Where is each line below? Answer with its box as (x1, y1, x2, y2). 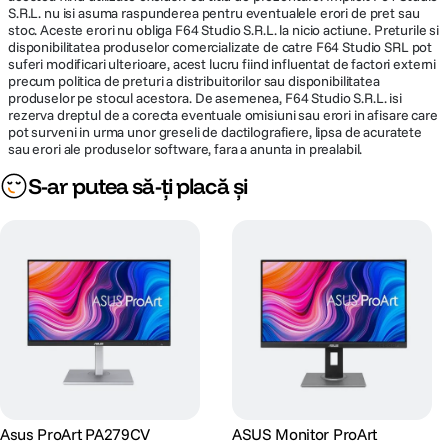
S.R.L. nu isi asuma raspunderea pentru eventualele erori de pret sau (8, 4, 420, 22)
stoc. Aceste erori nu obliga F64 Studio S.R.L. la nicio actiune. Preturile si (8, 21, 440, 39)
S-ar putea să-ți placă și (28, 172, 247, 200)
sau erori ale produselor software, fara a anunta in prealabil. (8, 140, 363, 158)
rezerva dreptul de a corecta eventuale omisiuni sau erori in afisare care (8, 106, 438, 124)
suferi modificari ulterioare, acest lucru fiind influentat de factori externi (8, 55, 437, 73)
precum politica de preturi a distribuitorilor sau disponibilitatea (8, 72, 380, 90)
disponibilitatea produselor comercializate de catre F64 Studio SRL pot (8, 38, 433, 56)
